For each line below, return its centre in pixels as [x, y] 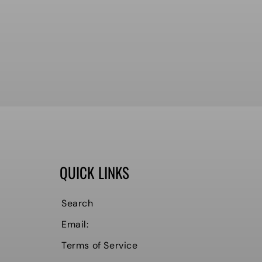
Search [77, 203]
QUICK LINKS [95, 172]
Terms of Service [100, 245]
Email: [75, 224]
